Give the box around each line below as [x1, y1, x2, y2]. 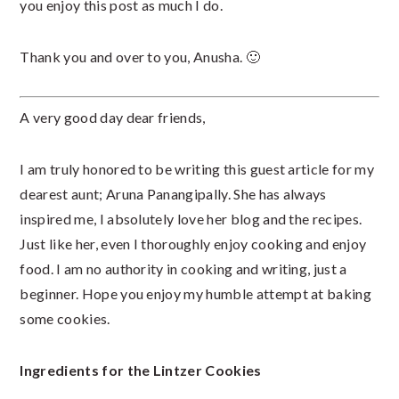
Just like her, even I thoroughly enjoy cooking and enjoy [20, 235, 367, 253]
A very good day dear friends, [20, 109, 206, 126]
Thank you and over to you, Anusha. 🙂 [20, 48, 260, 66]
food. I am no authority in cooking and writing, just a [20, 260, 347, 278]
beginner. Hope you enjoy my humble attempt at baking [20, 285, 372, 303]
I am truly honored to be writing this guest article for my [20, 160, 374, 178]
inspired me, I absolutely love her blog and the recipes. [20, 210, 362, 228]
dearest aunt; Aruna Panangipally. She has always [20, 185, 327, 203]
